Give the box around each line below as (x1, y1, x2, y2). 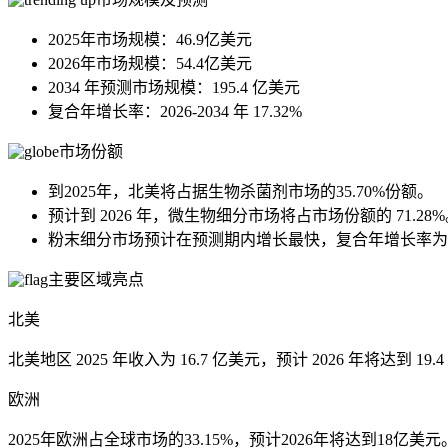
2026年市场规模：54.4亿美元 (48, 55, 252, 73)
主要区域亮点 (48, 271, 144, 289)
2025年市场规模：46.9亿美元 (48, 31, 252, 49)
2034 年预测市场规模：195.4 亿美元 (48, 79, 300, 97)
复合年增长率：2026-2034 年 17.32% (48, 103, 302, 121)
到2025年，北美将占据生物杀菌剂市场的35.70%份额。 (48, 183, 433, 201)
